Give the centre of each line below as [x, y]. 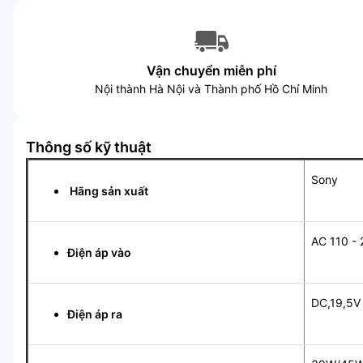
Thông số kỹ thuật [89, 147]
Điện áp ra [99, 314]
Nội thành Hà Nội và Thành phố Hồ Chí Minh [211, 89]
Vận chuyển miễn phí [211, 70]
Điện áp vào [100, 252]
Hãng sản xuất [130, 191]
